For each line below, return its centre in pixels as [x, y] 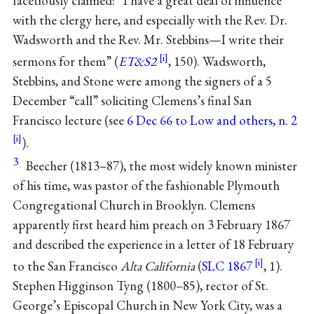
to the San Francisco [66, 266]
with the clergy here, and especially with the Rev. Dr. [150, 20]
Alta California [157, 266]
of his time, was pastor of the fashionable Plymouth [146, 185]
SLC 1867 [227, 266]
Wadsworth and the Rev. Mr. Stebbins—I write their [148, 40]
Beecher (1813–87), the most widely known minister [161, 165]
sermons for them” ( [65, 62]
